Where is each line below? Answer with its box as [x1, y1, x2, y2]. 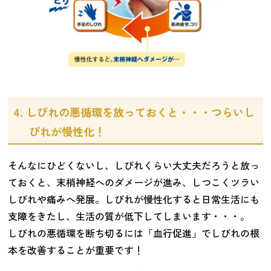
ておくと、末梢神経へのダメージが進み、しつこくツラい [8, 175, 260, 190]
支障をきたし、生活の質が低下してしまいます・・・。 [8, 209, 250, 224]
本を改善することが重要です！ [8, 243, 144, 258]
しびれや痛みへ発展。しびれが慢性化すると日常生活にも [8, 192, 260, 207]
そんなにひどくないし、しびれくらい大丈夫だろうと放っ [8, 158, 260, 173]
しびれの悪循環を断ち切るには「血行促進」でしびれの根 [8, 226, 260, 241]
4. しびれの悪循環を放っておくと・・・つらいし [13, 103, 255, 120]
